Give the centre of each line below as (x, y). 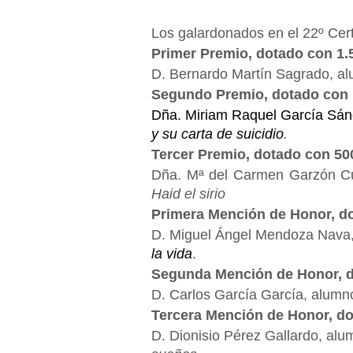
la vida (172, 254)
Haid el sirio (188, 194)
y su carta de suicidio (217, 134)
